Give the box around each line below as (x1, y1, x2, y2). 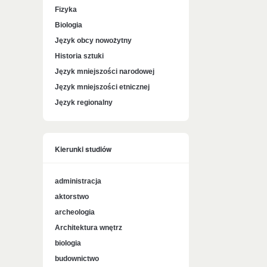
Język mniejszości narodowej (55, 67, 154, 76)
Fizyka (55, 5, 77, 14)
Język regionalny (55, 98, 113, 107)
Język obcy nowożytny (55, 36, 132, 45)
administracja (55, 177, 101, 185)
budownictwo (55, 254, 99, 263)
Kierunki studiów (55, 144, 111, 154)
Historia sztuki (55, 52, 104, 60)
